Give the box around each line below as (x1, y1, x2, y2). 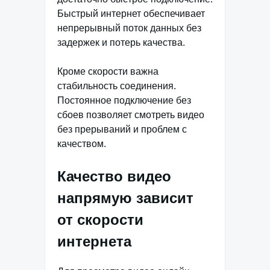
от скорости (57, 211, 143, 228)
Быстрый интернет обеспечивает (57, 8, 205, 19)
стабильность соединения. (57, 80, 176, 91)
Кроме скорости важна (57, 66, 159, 77)
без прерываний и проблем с (57, 124, 187, 134)
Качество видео (57, 168, 171, 184)
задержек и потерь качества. (57, 37, 185, 48)
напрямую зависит (57, 189, 193, 206)
